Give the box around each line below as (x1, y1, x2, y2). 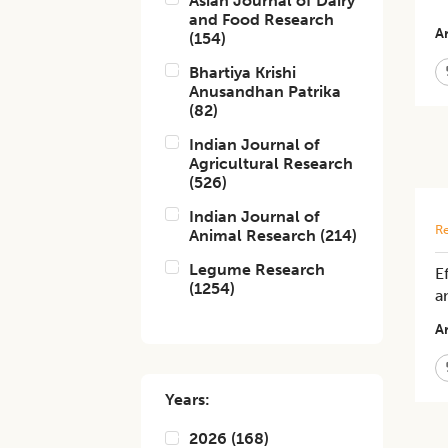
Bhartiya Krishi (189, 63, 297, 82)
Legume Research (189, 260, 326, 279)
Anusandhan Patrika (189, 82, 342, 101)
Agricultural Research (189, 154, 354, 173)
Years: (165, 390, 211, 409)
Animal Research (189, 226, 317, 245)
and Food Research (189, 10, 335, 29)
